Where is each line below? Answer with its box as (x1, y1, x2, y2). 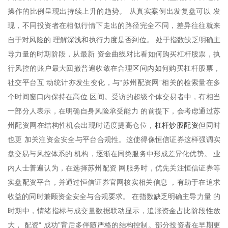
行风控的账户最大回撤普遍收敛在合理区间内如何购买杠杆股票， (8, 64, 220, 72)
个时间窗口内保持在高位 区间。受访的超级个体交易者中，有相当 (8, 92, 220, 101)
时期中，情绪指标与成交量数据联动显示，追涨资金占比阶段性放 (8, 206, 220, 215)
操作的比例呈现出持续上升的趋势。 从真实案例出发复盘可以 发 (8, 7, 220, 15)
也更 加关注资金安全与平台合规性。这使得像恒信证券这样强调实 (8, 135, 220, 144)
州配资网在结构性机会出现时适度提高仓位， (8, 121, 155, 129)
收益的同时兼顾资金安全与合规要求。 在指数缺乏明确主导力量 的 (8, 192, 220, 201)
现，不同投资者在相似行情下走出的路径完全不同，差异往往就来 (8, 21, 220, 30)
